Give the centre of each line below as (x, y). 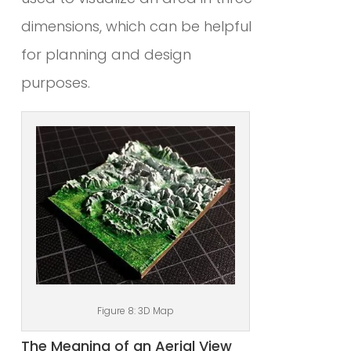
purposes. (55, 82)
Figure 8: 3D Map (136, 310)
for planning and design (106, 54)
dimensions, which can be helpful (136, 26)
